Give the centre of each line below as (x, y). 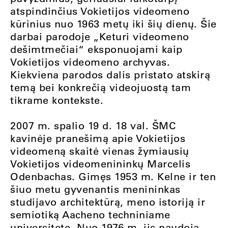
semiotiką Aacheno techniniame (90, 215)
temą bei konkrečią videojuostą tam (101, 87)
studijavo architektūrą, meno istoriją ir (108, 202)
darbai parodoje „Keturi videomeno (100, 36)
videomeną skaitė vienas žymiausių (100, 151)
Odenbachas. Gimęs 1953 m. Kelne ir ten (113, 176)
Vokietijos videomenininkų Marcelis (100, 164)
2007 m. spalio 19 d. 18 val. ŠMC (93, 125)
